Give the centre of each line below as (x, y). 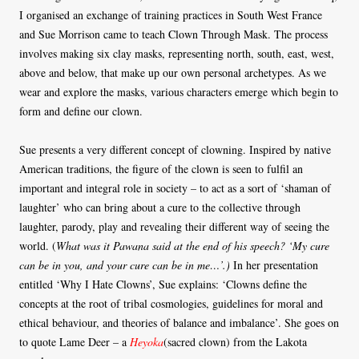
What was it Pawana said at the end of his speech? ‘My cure (193, 246)
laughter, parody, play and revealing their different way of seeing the (174, 226)
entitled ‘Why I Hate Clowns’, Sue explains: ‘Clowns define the (163, 284)
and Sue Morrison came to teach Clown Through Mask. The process (173, 34)
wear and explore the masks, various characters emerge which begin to (179, 92)
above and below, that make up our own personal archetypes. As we (173, 73)
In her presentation (276, 265)
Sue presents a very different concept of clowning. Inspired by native (175, 149)
